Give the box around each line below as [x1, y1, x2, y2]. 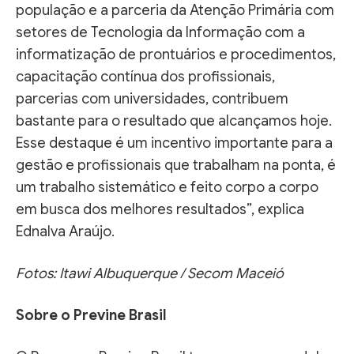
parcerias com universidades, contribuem [16, 89, 288, 107]
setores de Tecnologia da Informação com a [16, 23, 305, 41]
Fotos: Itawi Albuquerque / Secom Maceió [16, 264, 284, 282]
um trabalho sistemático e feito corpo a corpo [16, 178, 318, 196]
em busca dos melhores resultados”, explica [16, 200, 304, 218]
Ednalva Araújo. [16, 222, 115, 240]
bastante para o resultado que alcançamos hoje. [16, 111, 332, 130]
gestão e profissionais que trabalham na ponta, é [16, 156, 336, 174]
